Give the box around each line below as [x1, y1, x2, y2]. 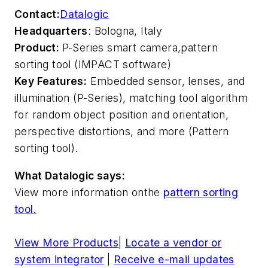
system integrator [14, 252, 104, 266]
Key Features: [14, 75, 87, 88]
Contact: [14, 8, 60, 21]
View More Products [14, 236, 119, 249]
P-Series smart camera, [62, 41, 181, 54]
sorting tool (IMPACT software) [14, 58, 171, 71]
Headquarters [14, 25, 88, 38]
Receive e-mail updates [114, 252, 234, 266]
